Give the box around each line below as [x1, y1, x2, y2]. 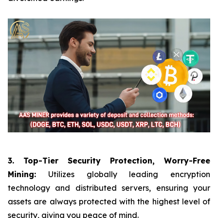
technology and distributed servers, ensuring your [8, 182, 210, 193]
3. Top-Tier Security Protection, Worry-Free [8, 155, 210, 165]
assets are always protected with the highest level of [8, 196, 210, 206]
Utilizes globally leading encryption [36, 169, 210, 179]
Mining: [8, 169, 36, 179]
